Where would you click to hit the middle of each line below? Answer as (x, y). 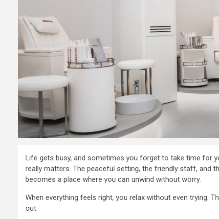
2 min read (153, 131)
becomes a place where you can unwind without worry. (113, 179)
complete (168, 206)
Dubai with (173, 186)
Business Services (161, 144)
